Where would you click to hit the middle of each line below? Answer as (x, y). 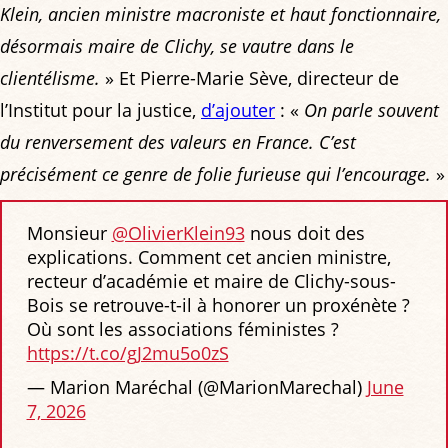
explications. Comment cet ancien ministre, (208, 257)
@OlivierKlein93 (178, 233)
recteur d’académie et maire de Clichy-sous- (211, 281)
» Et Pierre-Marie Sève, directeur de (249, 77)
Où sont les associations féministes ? (182, 329)
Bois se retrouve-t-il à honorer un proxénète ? (218, 305)
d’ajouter (238, 109)
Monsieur (69, 233)
